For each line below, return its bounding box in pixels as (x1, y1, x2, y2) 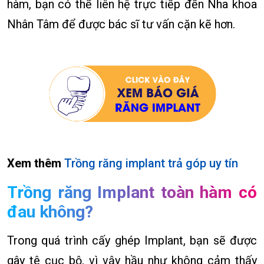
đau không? (7, 202, 93, 222)
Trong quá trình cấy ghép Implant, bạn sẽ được (7, 233, 257, 248)
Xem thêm (7, 156, 64, 171)
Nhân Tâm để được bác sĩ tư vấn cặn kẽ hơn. (7, 17, 235, 32)
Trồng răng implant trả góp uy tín (64, 156, 238, 171)
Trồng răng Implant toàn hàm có (7, 183, 257, 203)
